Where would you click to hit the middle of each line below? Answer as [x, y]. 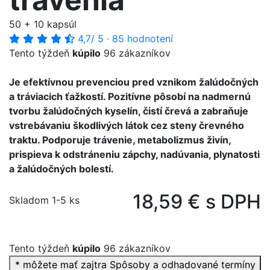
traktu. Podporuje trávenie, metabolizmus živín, [120, 140]
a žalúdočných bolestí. [61, 169]
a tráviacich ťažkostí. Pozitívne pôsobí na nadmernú [130, 97]
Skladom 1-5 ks [44, 200]
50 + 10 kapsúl [43, 24]
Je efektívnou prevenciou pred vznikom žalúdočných [134, 82]
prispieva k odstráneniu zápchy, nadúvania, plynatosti [134, 155]
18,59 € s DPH [197, 202]
